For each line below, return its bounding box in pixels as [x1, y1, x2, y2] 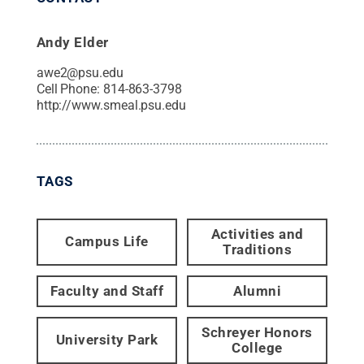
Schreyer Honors [201, 323, 313, 340]
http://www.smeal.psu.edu [36, 97, 186, 113]
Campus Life [65, 233, 149, 250]
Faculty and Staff [50, 282, 164, 299]
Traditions [223, 240, 292, 258]
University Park [55, 331, 158, 349]
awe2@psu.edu [36, 64, 123, 80]
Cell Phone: [36, 80, 103, 97]
